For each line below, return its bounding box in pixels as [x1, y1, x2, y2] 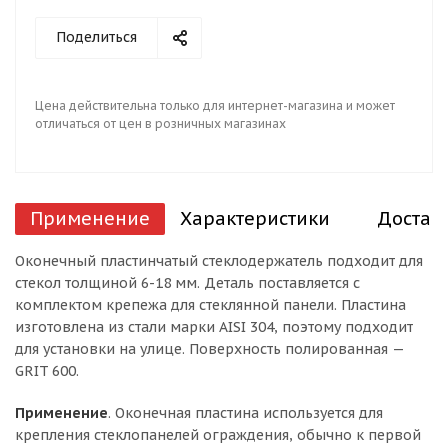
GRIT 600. [15, 362, 79, 380]
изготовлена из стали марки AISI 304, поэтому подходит [15, 318, 413, 336]
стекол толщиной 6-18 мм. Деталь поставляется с [15, 274, 360, 292]
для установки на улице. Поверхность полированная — [15, 340, 404, 358]
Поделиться [56, 28, 137, 46]
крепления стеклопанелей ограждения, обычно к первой [15, 426, 421, 444]
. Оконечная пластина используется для [108, 404, 383, 422]
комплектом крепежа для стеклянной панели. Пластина [15, 296, 406, 314]
